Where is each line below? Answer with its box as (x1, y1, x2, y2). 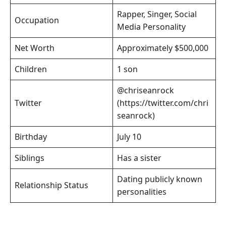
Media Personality (117, 21, 186, 33)
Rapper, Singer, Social (117, 9, 197, 20)
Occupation (15, 15, 59, 26)
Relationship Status (15, 180, 88, 191)
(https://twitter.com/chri (117, 97, 208, 109)
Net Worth (15, 42, 54, 54)
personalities (117, 186, 166, 198)
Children (15, 64, 47, 75)
